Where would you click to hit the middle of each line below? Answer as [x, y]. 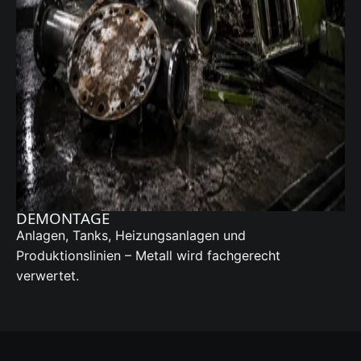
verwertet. [48, 276]
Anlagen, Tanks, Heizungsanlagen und [131, 236]
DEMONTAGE [63, 218]
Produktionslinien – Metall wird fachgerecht [148, 256]
